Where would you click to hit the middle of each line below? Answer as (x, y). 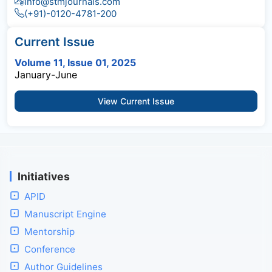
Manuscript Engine (65, 214)
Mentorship (49, 231)
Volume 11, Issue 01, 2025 (75, 62)
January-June (46, 74)
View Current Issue (136, 101)
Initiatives (44, 176)
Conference (50, 249)
